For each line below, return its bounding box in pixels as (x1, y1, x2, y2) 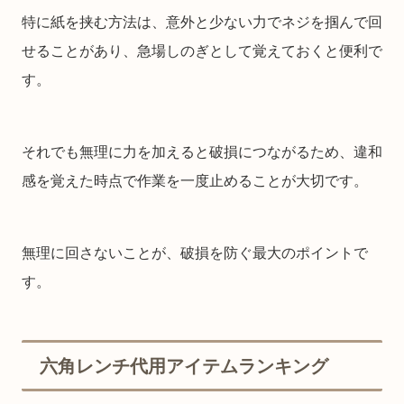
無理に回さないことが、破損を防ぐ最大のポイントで (22, 245, 368, 262)
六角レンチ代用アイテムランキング (40, 356, 328, 377)
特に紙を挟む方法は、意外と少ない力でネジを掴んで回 (22, 14, 382, 31)
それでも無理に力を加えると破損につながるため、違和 (22, 144, 382, 161)
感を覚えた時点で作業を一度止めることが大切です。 (22, 173, 368, 189)
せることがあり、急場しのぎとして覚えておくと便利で (22, 43, 382, 60)
